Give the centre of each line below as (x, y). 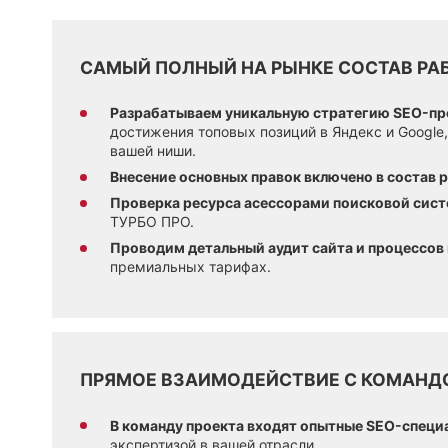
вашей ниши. (153, 151)
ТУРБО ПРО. (152, 222)
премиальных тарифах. (190, 267)
